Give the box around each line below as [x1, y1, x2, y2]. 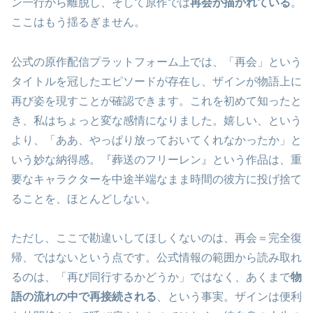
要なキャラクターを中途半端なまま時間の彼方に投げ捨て [11, 173, 302, 185]
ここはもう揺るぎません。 [11, 15, 145, 28]
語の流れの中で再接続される [11, 291, 156, 303]
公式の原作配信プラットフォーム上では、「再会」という [11, 55, 302, 68]
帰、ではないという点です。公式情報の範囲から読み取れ [11, 252, 302, 264]
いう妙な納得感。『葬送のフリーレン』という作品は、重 [11, 153, 302, 166]
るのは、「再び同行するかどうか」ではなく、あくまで [11, 271, 291, 284]
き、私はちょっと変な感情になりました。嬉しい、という [11, 114, 302, 126]
